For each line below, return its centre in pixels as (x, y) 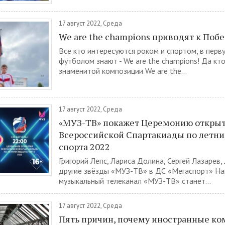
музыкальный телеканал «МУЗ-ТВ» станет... (135, 181)
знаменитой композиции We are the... (123, 71)
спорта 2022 (84, 147)
